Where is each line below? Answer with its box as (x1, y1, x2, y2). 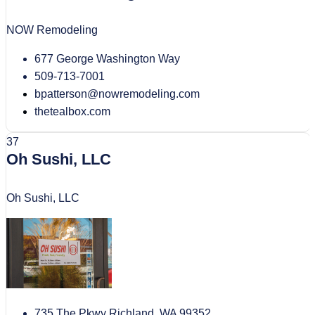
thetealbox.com (34, 105, 110, 118)
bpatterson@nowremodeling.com (34, 88, 200, 101)
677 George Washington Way (34, 53, 180, 65)
